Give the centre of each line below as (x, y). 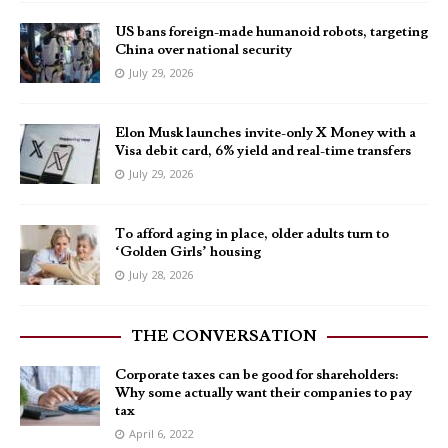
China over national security (203, 50)
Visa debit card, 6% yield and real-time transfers (263, 151)
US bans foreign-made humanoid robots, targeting (271, 32)
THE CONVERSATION (224, 336)
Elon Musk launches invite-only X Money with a (265, 133)
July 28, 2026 (161, 275)
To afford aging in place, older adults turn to (252, 234)
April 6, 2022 (161, 434)
